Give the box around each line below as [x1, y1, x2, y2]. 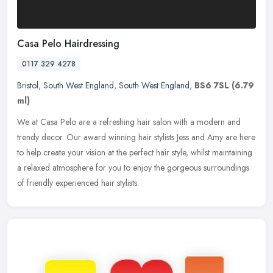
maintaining [212, 146, 252, 158]
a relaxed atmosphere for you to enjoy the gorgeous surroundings [17, 161, 249, 174]
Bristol [17, 79, 38, 91]
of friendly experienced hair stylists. [17, 176, 139, 189]
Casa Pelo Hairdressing [17, 36, 119, 51]
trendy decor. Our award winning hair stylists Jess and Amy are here [17, 130, 255, 143]
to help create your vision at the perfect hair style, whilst [17, 146, 210, 158]
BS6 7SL [194, 79, 229, 91]
